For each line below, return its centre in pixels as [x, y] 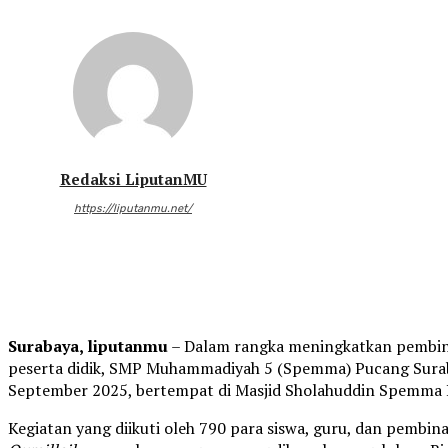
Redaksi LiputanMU [133, 179]
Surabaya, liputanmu [88, 346]
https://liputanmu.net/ [133, 209]
